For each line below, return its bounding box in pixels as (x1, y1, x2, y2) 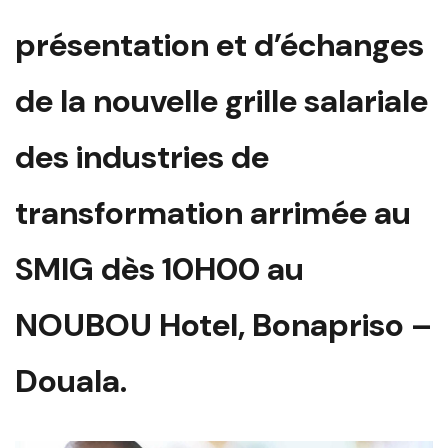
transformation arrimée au (15, 191, 411, 234)
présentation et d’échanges (15, 23, 424, 66)
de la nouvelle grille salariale (15, 79, 428, 122)
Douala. (15, 359, 127, 402)
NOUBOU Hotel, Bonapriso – (15, 303, 433, 346)
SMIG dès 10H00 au (15, 247, 304, 290)
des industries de (15, 135, 269, 178)
